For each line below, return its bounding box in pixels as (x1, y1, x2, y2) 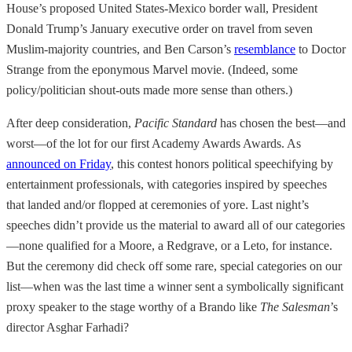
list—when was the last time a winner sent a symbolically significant (6, 279, 343, 293)
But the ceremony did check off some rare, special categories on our (6, 258, 342, 273)
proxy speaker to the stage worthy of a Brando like (6, 299, 260, 313)
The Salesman (260, 299, 330, 313)
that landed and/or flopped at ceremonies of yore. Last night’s (6, 197, 309, 211)
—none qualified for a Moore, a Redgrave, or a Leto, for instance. (6, 238, 332, 252)
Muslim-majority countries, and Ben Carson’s (6, 42, 234, 56)
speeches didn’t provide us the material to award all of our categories (6, 218, 345, 232)
